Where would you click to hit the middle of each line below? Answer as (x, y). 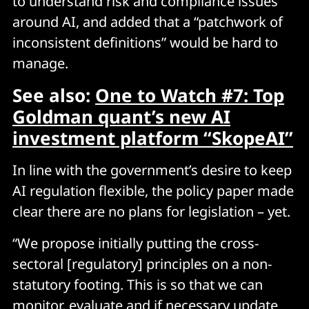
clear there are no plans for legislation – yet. (151, 211)
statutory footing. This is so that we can (138, 284)
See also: (54, 95)
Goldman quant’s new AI (121, 116)
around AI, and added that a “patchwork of (148, 21)
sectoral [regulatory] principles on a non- (142, 263)
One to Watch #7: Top (190, 95)
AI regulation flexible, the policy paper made (153, 190)
